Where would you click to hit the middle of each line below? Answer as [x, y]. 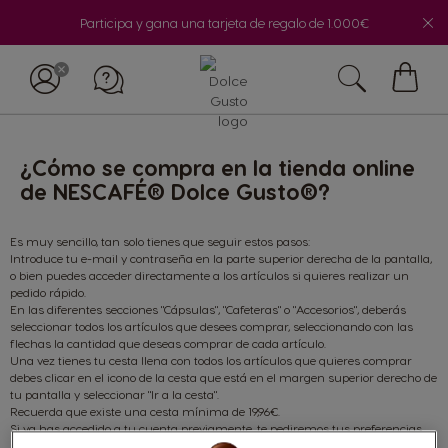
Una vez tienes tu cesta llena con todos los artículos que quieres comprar [211, 360]
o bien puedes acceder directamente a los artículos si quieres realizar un [209, 275]
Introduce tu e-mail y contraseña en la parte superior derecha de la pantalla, [221, 258]
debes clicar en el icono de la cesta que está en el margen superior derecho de [223, 377]
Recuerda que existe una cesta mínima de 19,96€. [145, 411]
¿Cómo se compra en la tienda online [217, 167]
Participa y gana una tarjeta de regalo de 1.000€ [224, 22]
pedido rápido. [48, 292]
